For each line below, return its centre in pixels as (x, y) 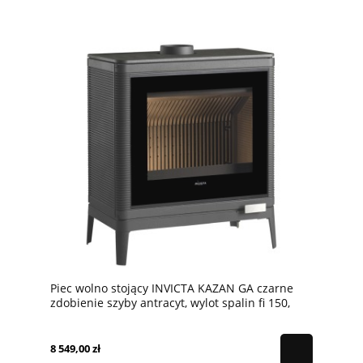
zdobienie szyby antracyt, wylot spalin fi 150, (170, 302)
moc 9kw (74, 317)
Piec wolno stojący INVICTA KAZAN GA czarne (172, 288)
